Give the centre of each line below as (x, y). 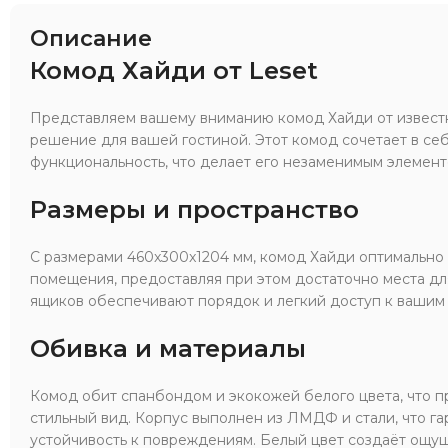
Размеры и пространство (194, 209)
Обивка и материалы (168, 348)
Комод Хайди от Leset (174, 70)
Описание (91, 38)
